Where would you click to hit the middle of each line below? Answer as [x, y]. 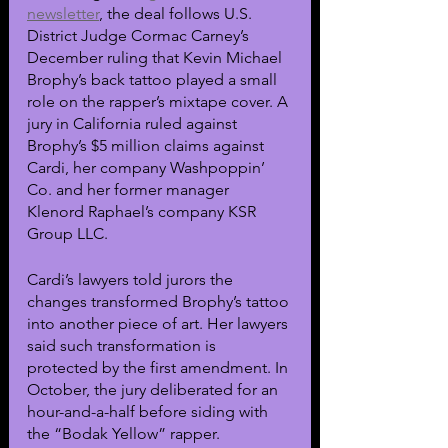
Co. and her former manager [130, 189]
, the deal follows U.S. [177, 13]
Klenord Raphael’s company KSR [143, 211]
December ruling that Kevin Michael [156, 57]
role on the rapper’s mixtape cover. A [159, 101]
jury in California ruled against [134, 123]
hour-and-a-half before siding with [149, 411]
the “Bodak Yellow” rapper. [123, 433]
